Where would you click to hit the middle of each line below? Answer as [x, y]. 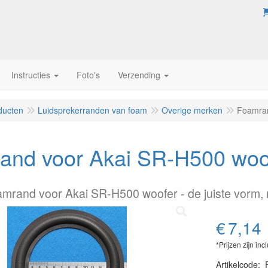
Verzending [139, 75]
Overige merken [192, 110]
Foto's [88, 75]
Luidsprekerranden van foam [92, 110]
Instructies [31, 75]
